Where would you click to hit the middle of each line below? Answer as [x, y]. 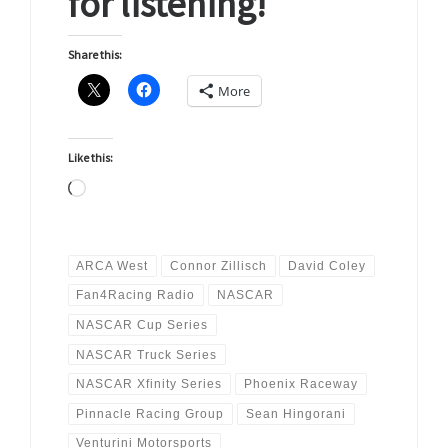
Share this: [94, 55]
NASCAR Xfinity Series [149, 384]
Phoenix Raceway [300, 384]
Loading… [124, 190]
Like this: [90, 158]
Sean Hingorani [295, 413]
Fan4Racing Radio [136, 295]
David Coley [327, 265]
